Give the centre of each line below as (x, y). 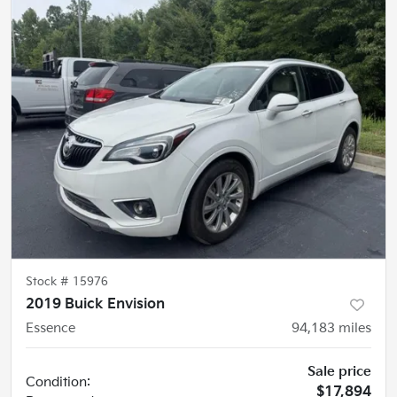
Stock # (49, 282)
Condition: (58, 383)
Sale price (339, 372)
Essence (51, 329)
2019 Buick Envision (95, 305)
